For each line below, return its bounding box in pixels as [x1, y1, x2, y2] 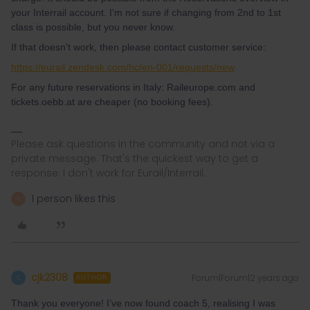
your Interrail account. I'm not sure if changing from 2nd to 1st [11, 7, 281, 18]
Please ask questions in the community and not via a [11, 137, 275, 151]
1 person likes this [31, 192, 116, 206]
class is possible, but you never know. [11, 21, 175, 33]
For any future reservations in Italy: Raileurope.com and [11, 82, 255, 93]
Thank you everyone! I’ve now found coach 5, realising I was [11, 298, 275, 309]
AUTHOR [76, 274, 108, 281]
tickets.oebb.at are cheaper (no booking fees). [11, 96, 213, 107]
